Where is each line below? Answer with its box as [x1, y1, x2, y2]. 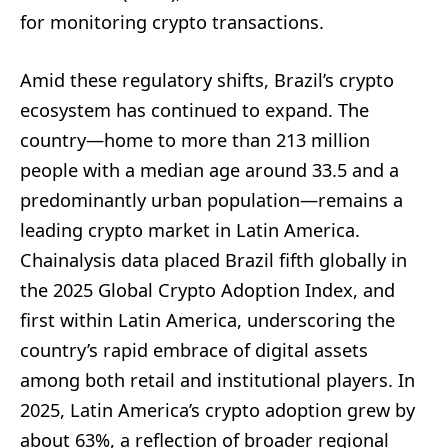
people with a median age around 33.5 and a [20, 157, 399, 182]
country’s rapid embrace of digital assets [20, 337, 368, 362]
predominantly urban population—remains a [20, 187, 403, 212]
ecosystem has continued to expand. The [20, 97, 369, 122]
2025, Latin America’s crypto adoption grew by [20, 397, 415, 422]
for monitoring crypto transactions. [20, 9, 324, 34]
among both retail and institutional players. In [20, 367, 415, 392]
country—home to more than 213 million [20, 127, 370, 152]
